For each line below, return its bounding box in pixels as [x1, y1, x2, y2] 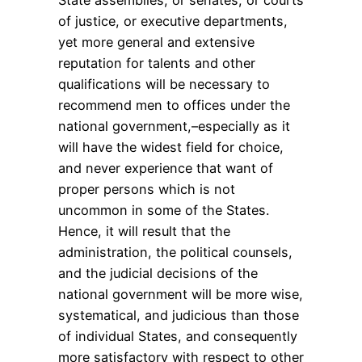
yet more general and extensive [58, 33, 255, 50]
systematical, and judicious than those [58, 306, 299, 323]
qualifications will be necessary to [58, 75, 270, 92]
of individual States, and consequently [58, 327, 297, 344]
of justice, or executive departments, [58, 12, 288, 29]
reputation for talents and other [58, 54, 255, 71]
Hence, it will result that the [58, 222, 230, 239]
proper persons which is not [58, 180, 235, 197]
